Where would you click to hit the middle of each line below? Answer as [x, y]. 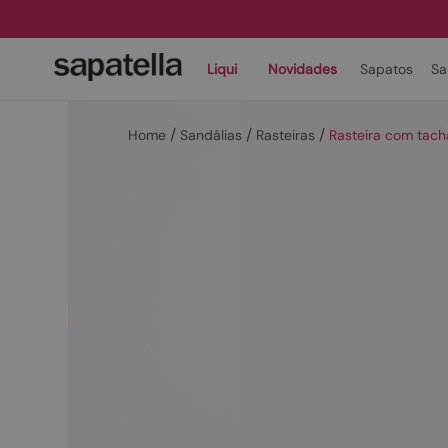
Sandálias [211, 135]
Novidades [302, 69]
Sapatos [386, 69]
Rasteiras [285, 135]
